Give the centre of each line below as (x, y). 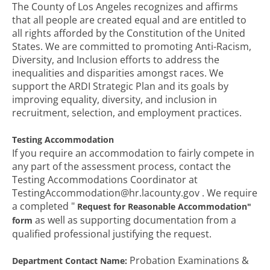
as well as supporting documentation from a (136, 220)
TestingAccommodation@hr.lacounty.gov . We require (135, 193)
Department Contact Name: (70, 261)
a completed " (45, 206)
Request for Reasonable (127, 206)
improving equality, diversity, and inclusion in (115, 99)
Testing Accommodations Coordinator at (105, 180)
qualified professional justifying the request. (112, 234)
